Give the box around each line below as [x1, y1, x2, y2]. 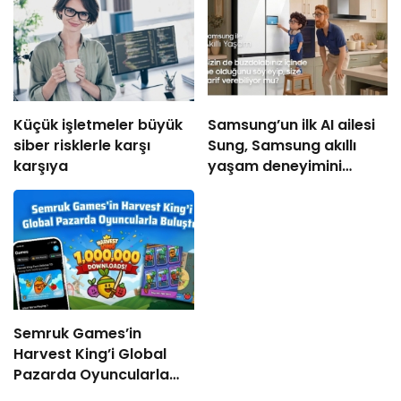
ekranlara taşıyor [207, 175, 336, 197]
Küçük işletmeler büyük [13, 114, 138, 135]
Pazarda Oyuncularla [13, 364, 169, 386]
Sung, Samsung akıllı [207, 134, 356, 156]
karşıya [13, 155, 68, 176]
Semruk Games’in [13, 323, 141, 345]
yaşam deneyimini [207, 155, 342, 176]
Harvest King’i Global [13, 344, 166, 365]
